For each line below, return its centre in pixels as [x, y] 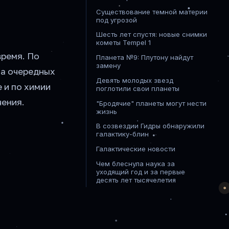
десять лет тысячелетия [136, 180]
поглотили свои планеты [138, 88]
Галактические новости [136, 149]
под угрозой [117, 20]
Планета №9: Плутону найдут [145, 58]
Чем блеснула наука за [136, 164]
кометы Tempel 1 [124, 43]
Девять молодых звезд [135, 80]
